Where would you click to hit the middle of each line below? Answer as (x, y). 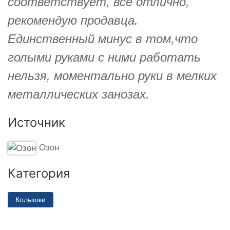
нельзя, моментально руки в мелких (112, 75)
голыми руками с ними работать (104, 57)
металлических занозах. (79, 94)
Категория (39, 173)
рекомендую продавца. (73, 20)
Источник (36, 122)
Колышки (31, 199)
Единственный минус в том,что (103, 39)
